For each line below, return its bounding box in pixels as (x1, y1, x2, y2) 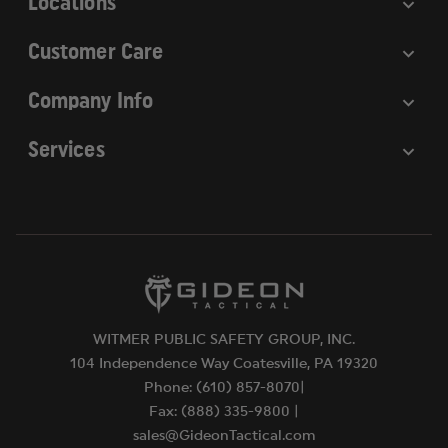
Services (28, 138, 105, 161)
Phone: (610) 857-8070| (143, 380, 305, 395)
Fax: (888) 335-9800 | (149, 404, 299, 419)
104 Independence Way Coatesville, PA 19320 (70, 356, 378, 371)
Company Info (28, 89, 153, 112)
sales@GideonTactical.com (132, 428, 316, 443)
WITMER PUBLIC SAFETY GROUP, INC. (93, 332, 355, 347)
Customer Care (28, 40, 164, 63)
